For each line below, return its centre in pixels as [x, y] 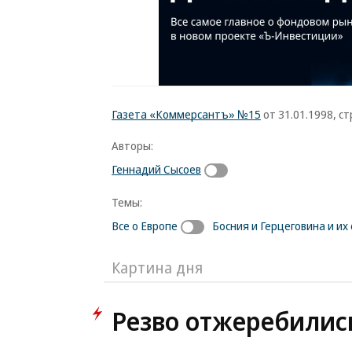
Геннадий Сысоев [156, 169]
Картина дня [157, 267]
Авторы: [132, 145]
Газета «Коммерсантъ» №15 [186, 114]
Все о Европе [145, 225]
